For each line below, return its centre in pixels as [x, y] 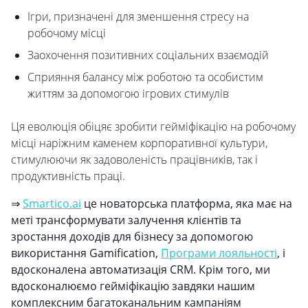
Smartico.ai [52, 204]
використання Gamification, [86, 253]
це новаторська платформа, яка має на [187, 204]
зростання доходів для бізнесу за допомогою [132, 237]
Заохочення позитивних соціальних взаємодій [148, 55]
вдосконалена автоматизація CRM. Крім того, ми [141, 270]
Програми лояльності [219, 253]
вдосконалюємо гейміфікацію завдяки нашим [133, 286]
